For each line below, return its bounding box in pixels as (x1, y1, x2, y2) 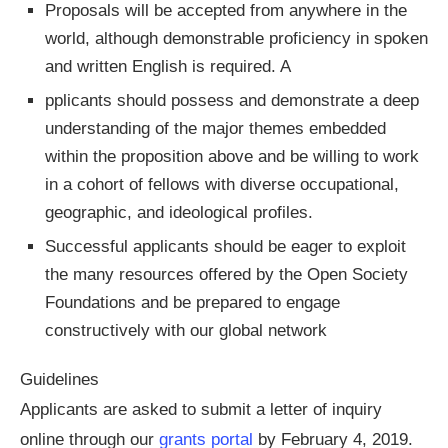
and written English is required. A (45, 57, 291, 77)
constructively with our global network (45, 321, 327, 341)
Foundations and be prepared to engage (45, 293, 340, 313)
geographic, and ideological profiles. (45, 203, 313, 223)
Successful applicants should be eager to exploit (45, 237, 406, 257)
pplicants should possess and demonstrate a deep (45, 91, 419, 111)
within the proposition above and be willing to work (45, 147, 419, 167)
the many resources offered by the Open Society (45, 265, 408, 285)
